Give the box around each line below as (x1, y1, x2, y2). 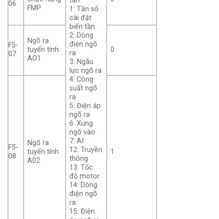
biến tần (69, 22, 95, 31)
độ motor (69, 172, 100, 181)
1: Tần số (69, 5, 99, 14)
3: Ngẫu (69, 58, 94, 66)
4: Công (69, 75, 94, 84)
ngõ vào (69, 128, 96, 137)
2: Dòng (69, 31, 94, 40)
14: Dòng (69, 181, 98, 190)
